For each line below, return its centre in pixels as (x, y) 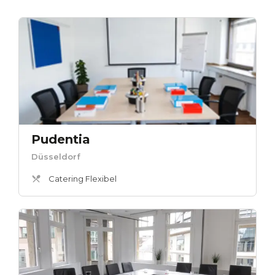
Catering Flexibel (83, 179)
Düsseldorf (56, 157)
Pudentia (61, 140)
